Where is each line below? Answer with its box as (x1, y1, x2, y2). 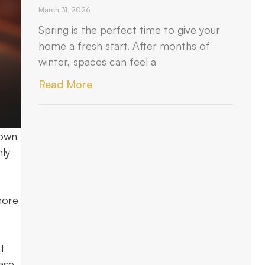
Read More (38, 77, 93, 91)
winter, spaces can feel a (38, 55, 157, 68)
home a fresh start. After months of (38, 39, 211, 52)
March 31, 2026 (38, 5, 91, 14)
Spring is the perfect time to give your (38, 23, 221, 36)
